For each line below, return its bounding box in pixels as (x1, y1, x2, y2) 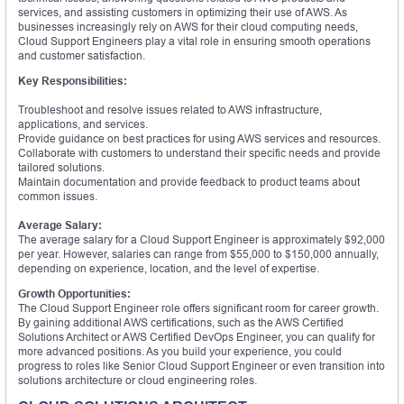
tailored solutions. (18, 160, 105, 174)
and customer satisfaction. (18, 48, 145, 62)
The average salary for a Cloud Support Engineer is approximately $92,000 (18, 232, 385, 246)
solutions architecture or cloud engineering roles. (18, 372, 257, 387)
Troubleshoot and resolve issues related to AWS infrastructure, (18, 102, 322, 116)
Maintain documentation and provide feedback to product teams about (18, 174, 360, 188)
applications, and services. (18, 116, 148, 131)
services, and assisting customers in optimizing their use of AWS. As (18, 5, 347, 19)
